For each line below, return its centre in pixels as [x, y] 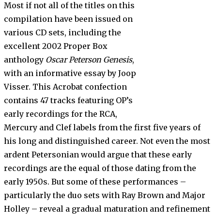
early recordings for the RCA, [61, 114]
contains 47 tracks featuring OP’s [68, 101]
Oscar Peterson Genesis [89, 60]
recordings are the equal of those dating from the [100, 168]
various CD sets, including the [62, 33]
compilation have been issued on [68, 19]
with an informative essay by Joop [70, 73]
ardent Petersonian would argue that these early [98, 155]
